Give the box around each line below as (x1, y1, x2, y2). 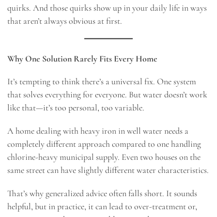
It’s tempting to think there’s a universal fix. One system (7, 76, 196, 87)
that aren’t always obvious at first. (7, 15, 122, 26)
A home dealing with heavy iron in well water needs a (7, 125, 188, 137)
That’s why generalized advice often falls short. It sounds (7, 187, 197, 199)
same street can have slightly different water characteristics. (7, 165, 209, 176)
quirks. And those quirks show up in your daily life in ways (7, 2, 207, 13)
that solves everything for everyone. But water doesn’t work (7, 89, 207, 100)
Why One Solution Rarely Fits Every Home (7, 53, 157, 64)
